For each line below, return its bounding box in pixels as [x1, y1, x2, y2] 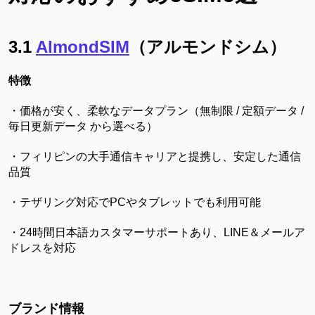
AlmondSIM [35, 37, 129, 56]
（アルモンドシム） [129, 37, 286, 56]
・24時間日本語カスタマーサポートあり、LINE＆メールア [8, 226, 305, 238]
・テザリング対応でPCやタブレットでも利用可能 [8, 195, 261, 208]
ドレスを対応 [8, 241, 76, 254]
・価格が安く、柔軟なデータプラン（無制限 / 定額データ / [8, 104, 304, 117]
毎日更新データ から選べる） [8, 120, 157, 132]
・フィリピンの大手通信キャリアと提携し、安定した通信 [8, 150, 301, 162]
